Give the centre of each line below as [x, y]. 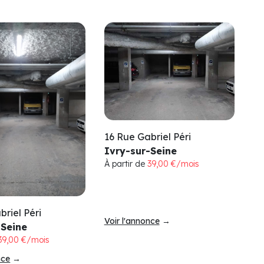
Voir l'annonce [132, 221]
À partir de [126, 164]
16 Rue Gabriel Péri [147, 137]
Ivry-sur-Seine [140, 151]
